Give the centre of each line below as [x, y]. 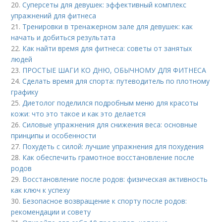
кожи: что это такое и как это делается [79, 113]
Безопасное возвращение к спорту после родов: [105, 201]
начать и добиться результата [63, 37]
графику [25, 92]
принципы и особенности [54, 135]
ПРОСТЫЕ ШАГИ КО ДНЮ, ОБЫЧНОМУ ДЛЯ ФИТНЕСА [114, 70]
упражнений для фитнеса [54, 15]
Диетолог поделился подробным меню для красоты [111, 103]
